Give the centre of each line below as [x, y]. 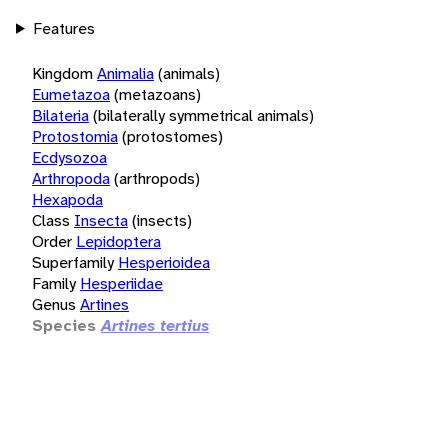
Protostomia [75, 136]
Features [63, 28]
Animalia [125, 73]
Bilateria [60, 115]
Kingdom [62, 73]
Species [64, 325]
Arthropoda [71, 178]
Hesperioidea [164, 262]
